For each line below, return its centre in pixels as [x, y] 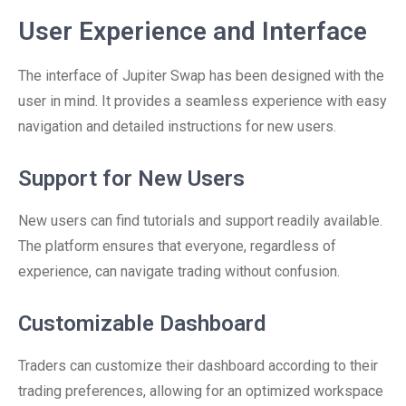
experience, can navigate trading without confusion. [179, 271]
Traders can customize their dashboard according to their [198, 366]
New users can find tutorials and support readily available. [200, 221]
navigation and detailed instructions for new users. [177, 126]
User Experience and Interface [193, 31]
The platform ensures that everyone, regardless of [177, 246]
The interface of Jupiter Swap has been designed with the [201, 76]
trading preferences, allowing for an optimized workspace [201, 391]
